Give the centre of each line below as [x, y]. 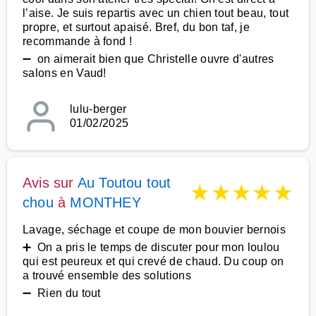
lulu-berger [98, 109]
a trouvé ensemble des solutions [107, 275]
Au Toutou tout [124, 183]
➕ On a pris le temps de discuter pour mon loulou [151, 247]
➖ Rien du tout [62, 293]
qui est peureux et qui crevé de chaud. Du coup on [153, 261]
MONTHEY [105, 202]
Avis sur [50, 183]
